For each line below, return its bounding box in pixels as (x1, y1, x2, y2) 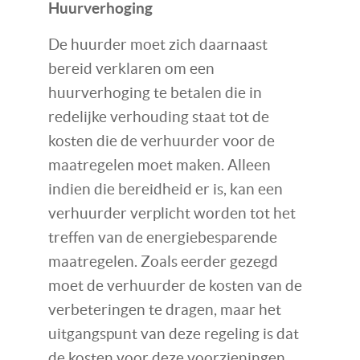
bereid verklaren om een (48, 60, 215, 78)
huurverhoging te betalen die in (48, 84, 262, 102)
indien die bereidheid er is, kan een (48, 181, 283, 198)
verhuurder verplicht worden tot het (48, 205, 296, 223)
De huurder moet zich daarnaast (48, 36, 268, 54)
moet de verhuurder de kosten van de (48, 277, 302, 295)
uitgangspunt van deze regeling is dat (48, 325, 299, 343)
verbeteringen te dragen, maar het (48, 301, 281, 319)
